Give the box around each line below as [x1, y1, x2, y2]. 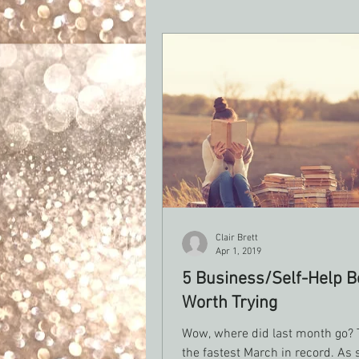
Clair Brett [216, 232, 258, 244]
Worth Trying [182, 292, 277, 314]
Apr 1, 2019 [216, 245, 261, 257]
